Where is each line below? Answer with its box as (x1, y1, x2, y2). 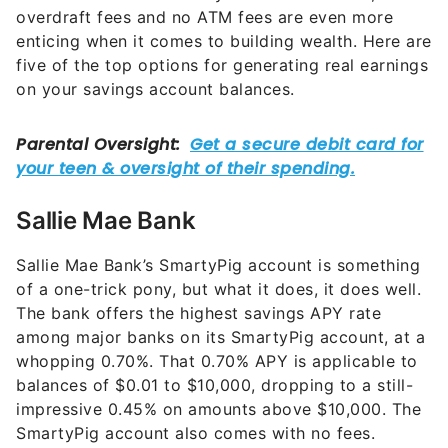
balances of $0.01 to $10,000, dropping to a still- (16, 371, 413, 392)
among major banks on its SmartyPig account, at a (16, 323, 425, 344)
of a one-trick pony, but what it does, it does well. (16, 275, 421, 296)
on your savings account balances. (16, 75, 300, 96)
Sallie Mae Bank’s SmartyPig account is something (16, 251, 420, 272)
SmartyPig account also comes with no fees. (16, 419, 375, 440)
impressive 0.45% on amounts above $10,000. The (16, 395, 421, 416)
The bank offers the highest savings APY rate (16, 299, 381, 320)
